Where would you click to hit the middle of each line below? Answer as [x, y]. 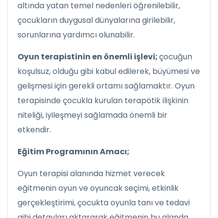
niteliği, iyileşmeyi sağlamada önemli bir [92, 115]
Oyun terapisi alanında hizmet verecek [91, 173]
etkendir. [34, 130]
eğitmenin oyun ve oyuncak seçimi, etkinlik [98, 188]
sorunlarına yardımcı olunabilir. [76, 35]
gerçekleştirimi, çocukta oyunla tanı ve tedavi [104, 203]
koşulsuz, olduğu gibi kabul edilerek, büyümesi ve [109, 71]
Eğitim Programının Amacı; [73, 152]
